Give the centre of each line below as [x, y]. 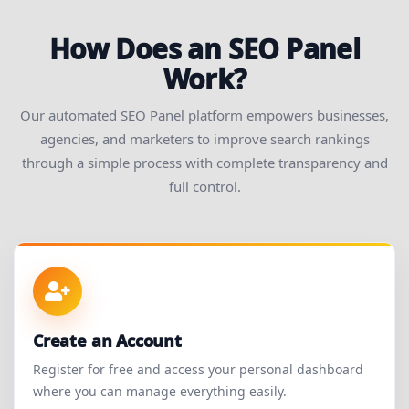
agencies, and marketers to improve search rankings [204, 139]
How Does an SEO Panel [204, 49]
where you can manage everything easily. [160, 392]
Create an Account [107, 341]
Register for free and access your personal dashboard [198, 370]
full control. [204, 187]
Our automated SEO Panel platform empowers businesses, [204, 115]
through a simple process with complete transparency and [204, 163]
